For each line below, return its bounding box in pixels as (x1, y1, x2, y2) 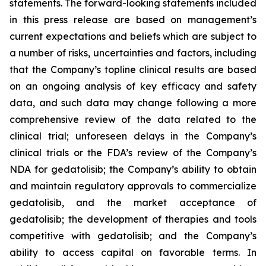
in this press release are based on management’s (9, 14, 256, 26)
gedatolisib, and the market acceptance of (9, 197, 256, 208)
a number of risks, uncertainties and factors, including (9, 47, 256, 59)
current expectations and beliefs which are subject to (9, 30, 256, 42)
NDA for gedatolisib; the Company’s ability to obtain (9, 163, 256, 175)
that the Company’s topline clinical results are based (9, 64, 256, 75)
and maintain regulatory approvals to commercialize (9, 180, 256, 192)
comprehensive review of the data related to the (9, 113, 256, 125)
